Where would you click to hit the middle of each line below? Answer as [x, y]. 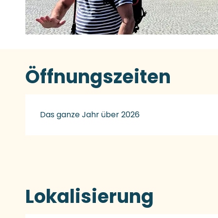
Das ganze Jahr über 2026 [90, 114]
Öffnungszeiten [98, 76]
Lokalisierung [90, 197]
